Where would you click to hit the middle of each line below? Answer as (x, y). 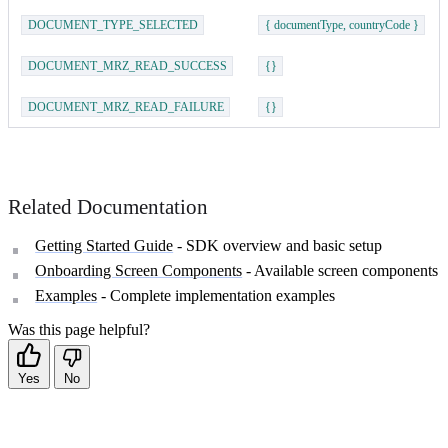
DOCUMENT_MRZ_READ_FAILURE (125, 107)
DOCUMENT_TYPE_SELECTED (112, 25)
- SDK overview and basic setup (278, 246)
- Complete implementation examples (216, 295)
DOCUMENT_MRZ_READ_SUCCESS (127, 66)
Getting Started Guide (104, 246)
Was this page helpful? (79, 329)
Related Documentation (108, 207)
